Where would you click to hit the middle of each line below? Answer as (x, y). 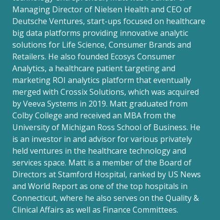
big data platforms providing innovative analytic (100, 33)
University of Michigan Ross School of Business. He (106, 127)
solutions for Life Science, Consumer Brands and (102, 45)
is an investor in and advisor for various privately (102, 139)
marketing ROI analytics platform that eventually (102, 80)
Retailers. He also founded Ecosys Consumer (94, 56)
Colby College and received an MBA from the (94, 115)
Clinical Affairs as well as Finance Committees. (95, 210)
